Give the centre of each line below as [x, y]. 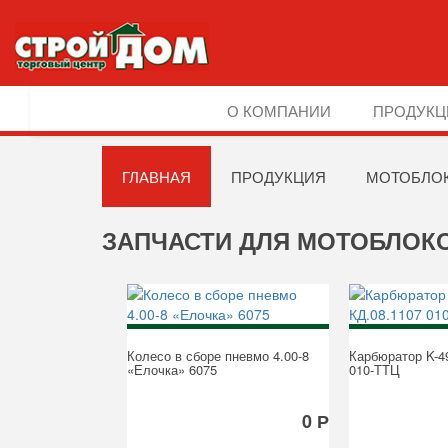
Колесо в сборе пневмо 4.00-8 [218, 355]
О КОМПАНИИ [279, 110]
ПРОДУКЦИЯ [278, 176]
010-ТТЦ [374, 369]
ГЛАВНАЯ [156, 176]
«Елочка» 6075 [172, 369]
